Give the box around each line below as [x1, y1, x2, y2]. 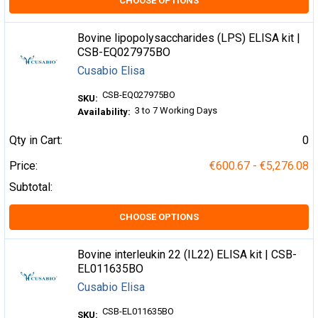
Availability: [77, 106, 131, 117]
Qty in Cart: [9, 133, 62, 148]
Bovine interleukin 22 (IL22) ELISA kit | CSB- [77, 248, 297, 262]
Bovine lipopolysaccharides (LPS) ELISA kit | [77, 31, 301, 45]
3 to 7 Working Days [135, 105, 218, 116]
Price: [9, 159, 38, 173]
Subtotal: [9, 180, 53, 194]
